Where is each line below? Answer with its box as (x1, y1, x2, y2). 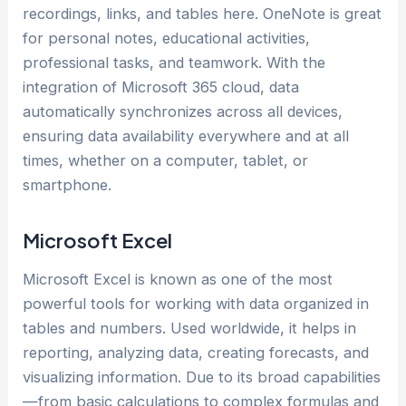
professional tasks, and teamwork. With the (23, 53, 326, 72)
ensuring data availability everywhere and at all (23, 126, 350, 145)
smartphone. (23, 175, 112, 194)
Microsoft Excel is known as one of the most (23, 270, 333, 289)
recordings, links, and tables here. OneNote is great (23, 4, 382, 23)
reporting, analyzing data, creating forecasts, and (23, 343, 370, 362)
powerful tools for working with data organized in (23, 295, 370, 314)
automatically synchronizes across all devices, (23, 101, 343, 121)
